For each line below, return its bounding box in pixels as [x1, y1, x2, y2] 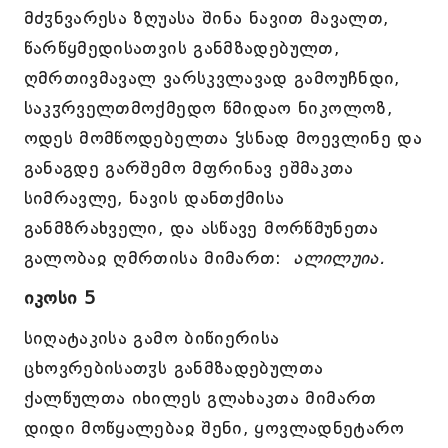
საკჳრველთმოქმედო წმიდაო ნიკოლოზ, [23, 97, 393, 119]
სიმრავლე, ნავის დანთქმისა [23, 187, 285, 209]
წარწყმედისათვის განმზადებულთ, [23, 37, 339, 59]
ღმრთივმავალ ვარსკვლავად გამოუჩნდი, [23, 67, 400, 89]
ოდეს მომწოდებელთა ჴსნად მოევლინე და [23, 127, 423, 149]
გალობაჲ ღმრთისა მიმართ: [23, 247, 282, 269]
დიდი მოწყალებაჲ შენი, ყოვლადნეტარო [23, 417, 405, 439]
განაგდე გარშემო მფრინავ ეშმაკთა [23, 157, 354, 179]
